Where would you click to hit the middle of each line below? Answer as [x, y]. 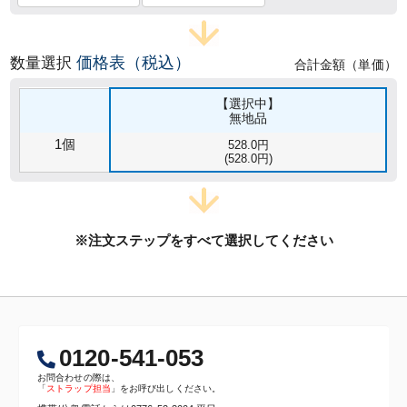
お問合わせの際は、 [79, 377]
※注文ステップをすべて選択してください [203, 240]
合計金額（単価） [345, 64]
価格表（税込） [134, 62]
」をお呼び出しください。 [166, 388]
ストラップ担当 [79, 388]
